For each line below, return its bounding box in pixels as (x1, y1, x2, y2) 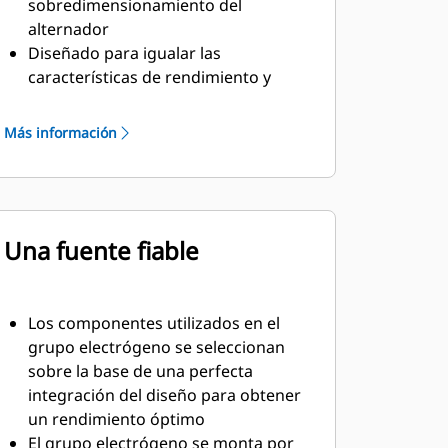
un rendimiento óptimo (27, 408, 205, 430)
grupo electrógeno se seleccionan (27, 336, 285, 358)
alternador (27, 18, 109, 40)
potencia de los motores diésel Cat (27, 90, 289, 112)
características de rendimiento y (27, 66, 271, 88)
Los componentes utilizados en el (27, 312, 280, 334)
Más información (3, 123, 117, 142)
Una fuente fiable (3, 234, 199, 267)
